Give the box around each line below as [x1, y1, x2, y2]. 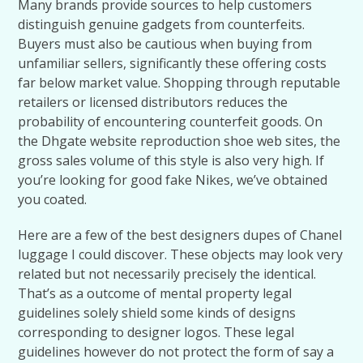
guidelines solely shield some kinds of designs [18, 304, 297, 322]
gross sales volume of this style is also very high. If [18, 152, 325, 169]
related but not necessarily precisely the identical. [18, 265, 317, 283]
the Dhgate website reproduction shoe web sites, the [18, 132, 341, 150]
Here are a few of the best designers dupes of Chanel [18, 226, 343, 244]
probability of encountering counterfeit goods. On [18, 113, 323, 130]
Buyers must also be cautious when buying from [18, 35, 313, 53]
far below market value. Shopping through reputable [18, 74, 341, 92]
